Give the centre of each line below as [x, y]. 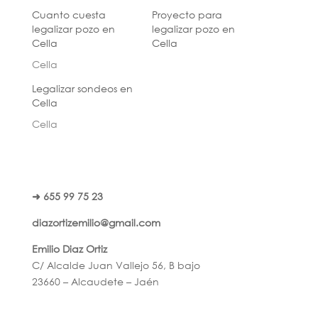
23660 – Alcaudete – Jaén [95, 281]
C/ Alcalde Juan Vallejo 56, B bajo [116, 265]
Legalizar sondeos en [82, 88]
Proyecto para [187, 14]
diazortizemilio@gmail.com [96, 222]
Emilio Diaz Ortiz [69, 248]
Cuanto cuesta [68, 14]
